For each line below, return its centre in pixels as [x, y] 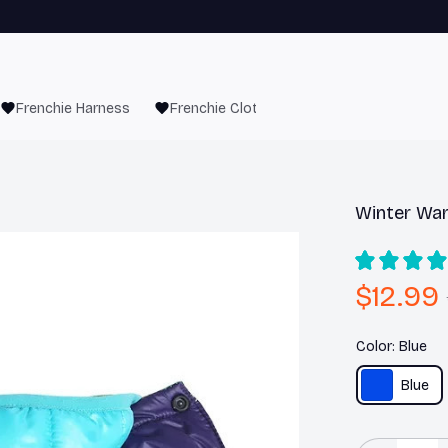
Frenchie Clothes [226, 108]
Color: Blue [391, 346]
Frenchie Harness [73, 108]
